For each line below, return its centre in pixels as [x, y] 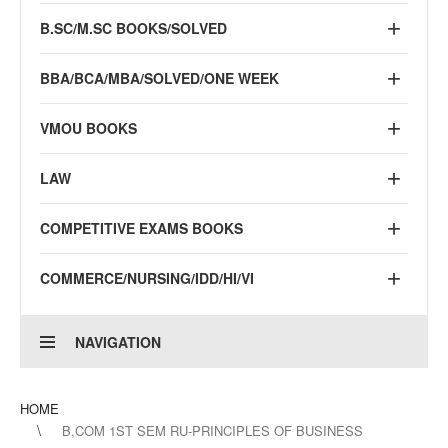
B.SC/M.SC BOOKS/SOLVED [133, 28]
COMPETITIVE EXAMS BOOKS [141, 228]
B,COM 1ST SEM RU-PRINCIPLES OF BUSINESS [212, 430]
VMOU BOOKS [88, 128]
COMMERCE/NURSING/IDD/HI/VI [147, 278]
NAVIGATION [118, 342]
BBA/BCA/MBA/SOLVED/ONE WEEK [159, 78]
